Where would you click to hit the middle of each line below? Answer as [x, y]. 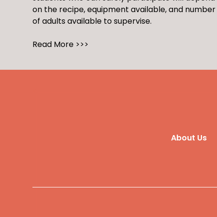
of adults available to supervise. [92, 21]
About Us [189, 138]
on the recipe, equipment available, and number [124, 9]
